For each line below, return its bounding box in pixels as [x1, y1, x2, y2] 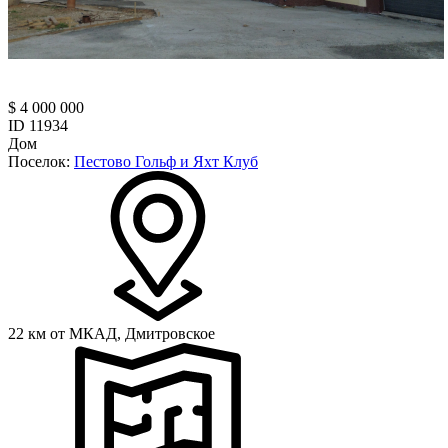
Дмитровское [125, 324, 215, 342]
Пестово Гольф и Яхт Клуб [74, 152, 258, 170]
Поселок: [8, 152, 74, 170]
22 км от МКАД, [8, 324, 125, 342]
